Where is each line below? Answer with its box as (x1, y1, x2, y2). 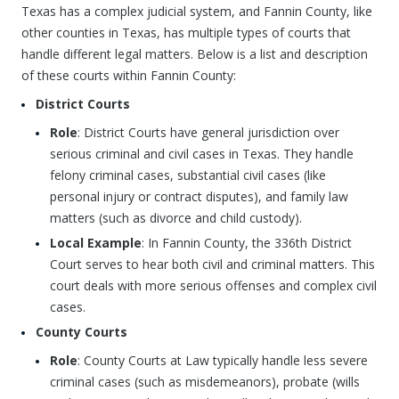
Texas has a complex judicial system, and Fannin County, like (21, 3, 372, 20)
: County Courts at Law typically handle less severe (77, 352, 368, 369)
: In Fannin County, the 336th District (142, 234, 352, 251)
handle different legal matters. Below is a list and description (21, 45, 368, 62)
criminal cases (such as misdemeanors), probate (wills (50, 373, 360, 390)
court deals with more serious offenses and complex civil (50, 277, 377, 294)
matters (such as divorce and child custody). (50, 209, 302, 226)
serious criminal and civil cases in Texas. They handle (50, 145, 354, 162)
